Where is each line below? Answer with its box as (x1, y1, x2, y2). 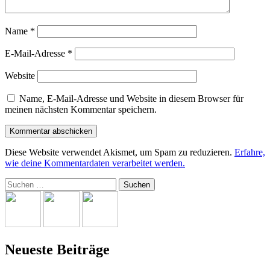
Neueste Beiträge (5, 241, 110, 257)
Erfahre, (234, 146, 265, 157)
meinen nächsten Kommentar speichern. (5, 104, 157, 115)
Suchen (4, 177, 33, 188)
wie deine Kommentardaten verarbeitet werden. (5, 157, 185, 168)
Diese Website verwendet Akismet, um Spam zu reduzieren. (5, 146, 234, 157)
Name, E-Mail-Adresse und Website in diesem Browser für (19, 93, 243, 104)
